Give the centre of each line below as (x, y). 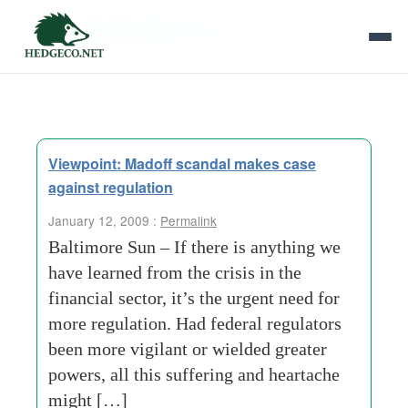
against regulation (111, 187)
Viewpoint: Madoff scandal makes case (182, 163)
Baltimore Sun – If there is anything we (194, 247)
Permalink (189, 220)
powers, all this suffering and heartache (194, 374)
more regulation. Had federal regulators (195, 323)
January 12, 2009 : (104, 220)
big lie (204, 31)
